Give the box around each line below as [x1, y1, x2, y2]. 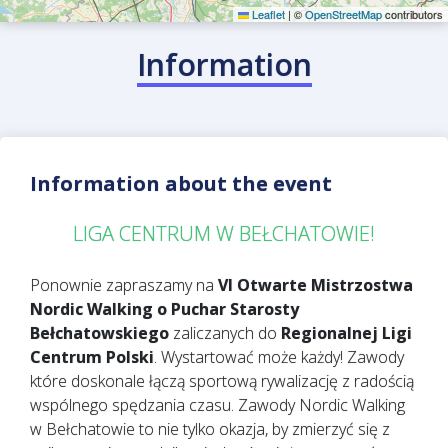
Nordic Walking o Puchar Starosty [30, 297, 299, 320]
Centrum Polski [30, 345, 154, 368]
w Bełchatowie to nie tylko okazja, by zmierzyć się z [30, 417, 390, 440]
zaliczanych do [169, 321, 281, 344]
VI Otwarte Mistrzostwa [218, 273, 413, 296]
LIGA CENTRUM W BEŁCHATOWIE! [73, 219, 375, 247]
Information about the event [30, 169, 332, 197]
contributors [382, 5, 443, 22]
